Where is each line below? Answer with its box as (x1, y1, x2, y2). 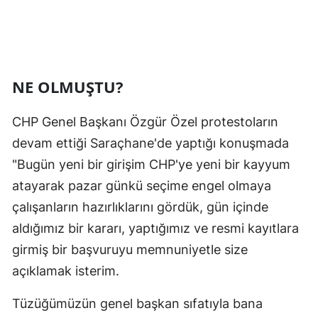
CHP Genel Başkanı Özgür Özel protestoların (12, 114, 278, 130)
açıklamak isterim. (12, 263, 119, 279)
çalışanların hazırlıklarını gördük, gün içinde (12, 199, 268, 215)
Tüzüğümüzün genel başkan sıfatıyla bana (12, 296, 263, 312)
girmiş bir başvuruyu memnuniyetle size (12, 242, 248, 258)
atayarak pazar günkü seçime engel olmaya (12, 178, 271, 194)
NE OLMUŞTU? (12, 76, 124, 98)
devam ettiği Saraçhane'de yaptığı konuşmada (12, 136, 289, 151)
